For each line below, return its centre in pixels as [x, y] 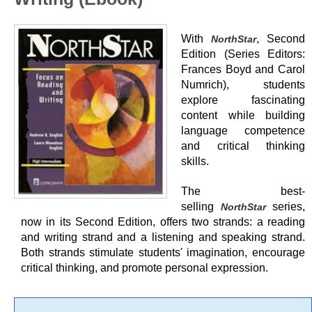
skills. [195, 161]
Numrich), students [243, 85]
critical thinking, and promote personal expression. [145, 268]
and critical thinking [243, 146]
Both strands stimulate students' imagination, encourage [163, 252]
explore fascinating [243, 100]
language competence [243, 131]
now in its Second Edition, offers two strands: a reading [163, 222]
